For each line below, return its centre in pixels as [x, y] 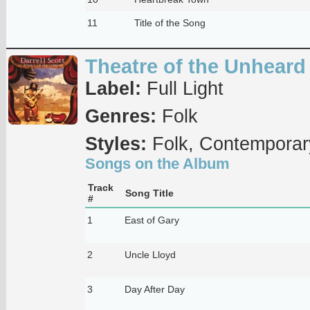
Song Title [149, 193]
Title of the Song [170, 22]
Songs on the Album [157, 163]
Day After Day [154, 289]
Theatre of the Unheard [195, 66]
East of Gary [152, 220]
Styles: [116, 144]
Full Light [182, 88]
